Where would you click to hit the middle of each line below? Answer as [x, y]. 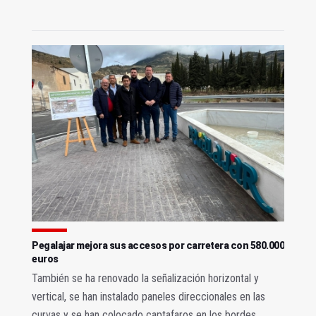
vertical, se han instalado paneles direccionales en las [148, 297]
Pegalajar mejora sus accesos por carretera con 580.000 [158, 246]
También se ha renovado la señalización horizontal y [145, 279]
